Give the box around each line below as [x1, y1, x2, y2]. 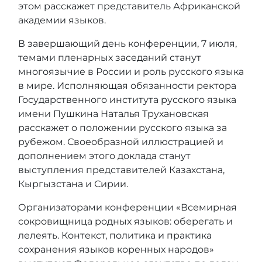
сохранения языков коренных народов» [18, 243, 214, 255]
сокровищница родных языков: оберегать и [18, 215, 233, 227]
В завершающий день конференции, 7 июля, [18, 37, 237, 49]
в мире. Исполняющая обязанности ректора [18, 80, 236, 91]
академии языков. [18, 14, 106, 26]
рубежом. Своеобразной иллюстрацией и [18, 136, 223, 147]
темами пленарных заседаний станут [18, 51, 201, 63]
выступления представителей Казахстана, [18, 164, 225, 175]
